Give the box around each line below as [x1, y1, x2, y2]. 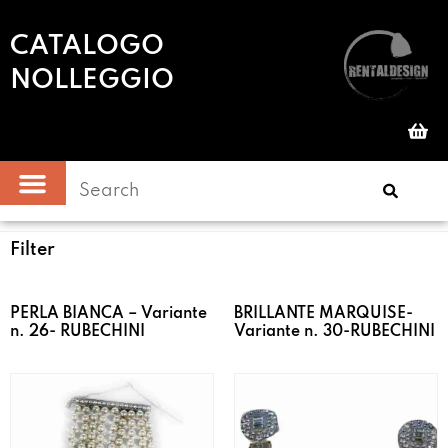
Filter [10, 241, 55, 260]
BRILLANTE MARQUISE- [234, 306, 413, 323]
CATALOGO [10, 33, 164, 60]
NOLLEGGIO [10, 67, 174, 94]
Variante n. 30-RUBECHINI [234, 324, 435, 341]
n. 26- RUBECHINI [10, 324, 145, 341]
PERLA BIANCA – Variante [10, 306, 207, 323]
